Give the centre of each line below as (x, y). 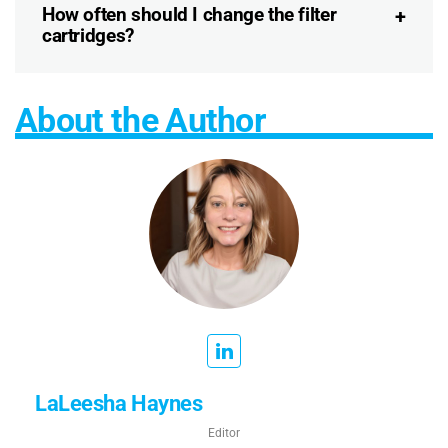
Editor (224, 433)
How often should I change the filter (189, 15)
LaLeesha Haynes (119, 404)
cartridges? (88, 36)
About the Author (140, 120)
